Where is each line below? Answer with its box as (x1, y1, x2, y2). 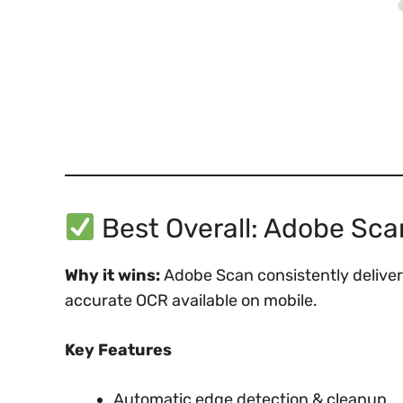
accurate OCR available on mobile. (65, 290, 318, 310)
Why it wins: (65, 264, 160, 285)
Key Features (65, 339, 172, 360)
